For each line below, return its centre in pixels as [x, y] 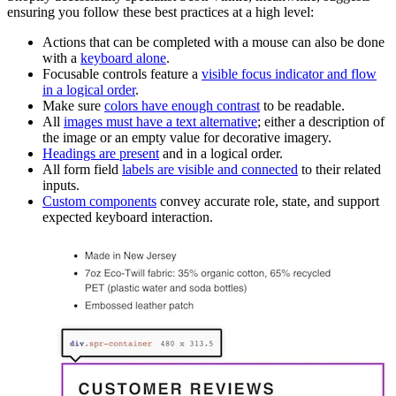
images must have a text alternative [160, 121]
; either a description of [321, 121]
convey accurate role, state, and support [268, 201]
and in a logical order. [221, 153]
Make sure [73, 105]
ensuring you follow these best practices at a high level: [160, 11]
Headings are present [101, 153]
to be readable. [302, 105]
